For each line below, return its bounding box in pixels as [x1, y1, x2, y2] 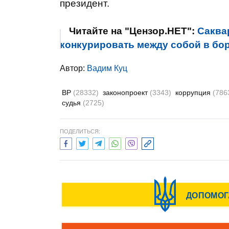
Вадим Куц [87, 64, 127, 73]
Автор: [60, 64, 87, 73]
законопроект [103, 88, 150, 97]
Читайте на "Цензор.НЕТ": [69, 26, 197, 36]
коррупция [175, 88, 213, 97]
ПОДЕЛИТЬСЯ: [60, 128, 100, 134]
